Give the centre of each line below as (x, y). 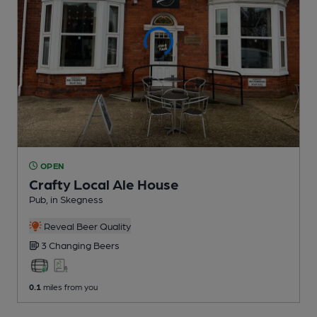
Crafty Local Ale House (104, 184)
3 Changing (67, 244)
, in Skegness (75, 198)
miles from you (69, 286)
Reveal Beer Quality (86, 225)
